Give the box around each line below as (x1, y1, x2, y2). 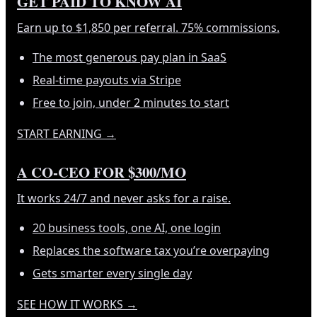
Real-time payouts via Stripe (33, 71, 181, 88)
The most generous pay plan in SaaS (33, 49, 226, 65)
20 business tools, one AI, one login (33, 219, 221, 236)
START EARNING (17, 125, 102, 142)
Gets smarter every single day (33, 265, 192, 281)
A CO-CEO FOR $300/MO (17, 161, 186, 183)
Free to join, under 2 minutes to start (33, 94, 229, 110)
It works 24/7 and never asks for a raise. (17, 190, 231, 206)
